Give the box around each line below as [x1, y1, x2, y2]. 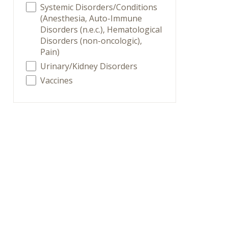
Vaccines [40, 75, 73, 86]
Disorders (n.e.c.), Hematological [40, 24, 162, 35]
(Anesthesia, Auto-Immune [40, 13, 142, 24]
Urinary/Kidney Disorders [40, 61, 138, 72]
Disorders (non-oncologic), [40, 35, 142, 46]
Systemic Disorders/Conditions [40, 2, 158, 13]
